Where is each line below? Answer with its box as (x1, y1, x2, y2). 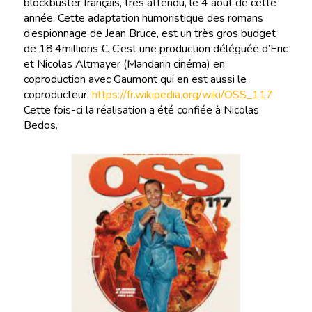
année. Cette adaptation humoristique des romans (23, 10, 263, 26)
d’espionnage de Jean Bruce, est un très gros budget (23, 26, 276, 42)
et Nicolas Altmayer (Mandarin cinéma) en (23, 56, 225, 72)
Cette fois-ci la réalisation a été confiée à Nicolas (23, 102, 259, 118)
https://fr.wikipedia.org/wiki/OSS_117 (91, 87, 273, 103)
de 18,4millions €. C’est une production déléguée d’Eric (23, 41, 288, 57)
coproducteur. (23, 87, 92, 103)
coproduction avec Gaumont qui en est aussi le (23, 72, 247, 88)
